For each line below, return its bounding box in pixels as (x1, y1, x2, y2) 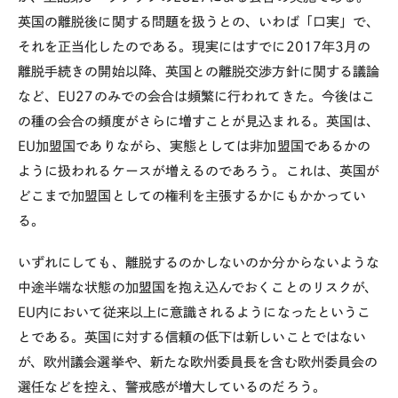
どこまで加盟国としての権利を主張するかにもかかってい (18, 188, 366, 203)
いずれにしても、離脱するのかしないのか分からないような (18, 255, 380, 269)
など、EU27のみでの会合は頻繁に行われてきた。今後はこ (18, 89, 376, 103)
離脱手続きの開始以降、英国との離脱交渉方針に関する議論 (18, 64, 380, 78)
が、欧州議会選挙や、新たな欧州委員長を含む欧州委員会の (18, 354, 378, 369)
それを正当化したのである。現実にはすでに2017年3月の (18, 39, 371, 53)
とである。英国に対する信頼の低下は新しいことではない (18, 330, 366, 344)
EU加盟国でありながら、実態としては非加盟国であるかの (18, 139, 371, 153)
